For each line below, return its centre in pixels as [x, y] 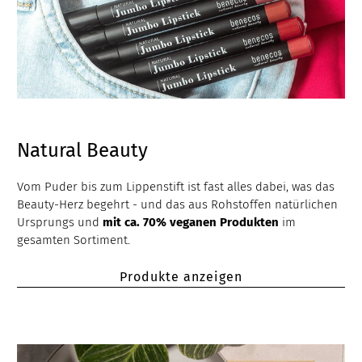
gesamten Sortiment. [74, 240]
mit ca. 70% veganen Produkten [191, 223]
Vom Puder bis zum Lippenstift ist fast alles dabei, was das [176, 187]
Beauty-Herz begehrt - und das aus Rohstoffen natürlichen [178, 205]
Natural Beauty [83, 151]
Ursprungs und [60, 223]
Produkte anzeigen [181, 276]
